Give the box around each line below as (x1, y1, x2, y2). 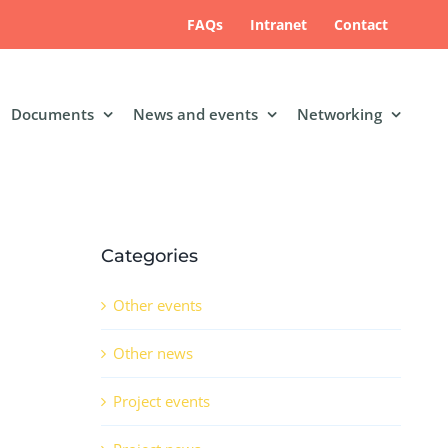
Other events (113, 295, 202, 316)
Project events (113, 391, 210, 412)
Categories (101, 245, 198, 268)
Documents (11, 103, 94, 124)
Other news (113, 343, 193, 364)
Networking (297, 103, 382, 124)
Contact (334, 14, 388, 34)
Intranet (250, 14, 307, 34)
